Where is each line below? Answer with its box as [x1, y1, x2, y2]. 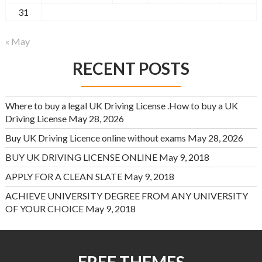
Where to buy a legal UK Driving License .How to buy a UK [5, 99, 238, 111]
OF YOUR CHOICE [5, 202, 84, 214]
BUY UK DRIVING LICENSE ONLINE [5, 151, 157, 163]
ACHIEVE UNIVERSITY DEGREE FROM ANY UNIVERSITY [5, 189, 248, 201]
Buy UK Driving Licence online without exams [5, 132, 186, 143]
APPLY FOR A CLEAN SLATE [5, 170, 122, 182]
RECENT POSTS [72, 58, 189, 78]
